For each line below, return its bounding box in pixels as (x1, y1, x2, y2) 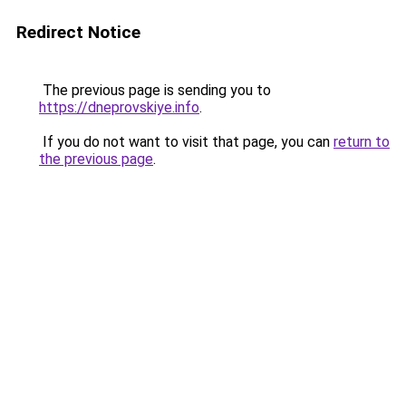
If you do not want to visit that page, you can (39, 133, 333, 150)
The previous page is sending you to (39, 82, 271, 99)
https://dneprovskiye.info (39, 99, 199, 116)
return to (333, 133, 390, 150)
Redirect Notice (16, 22, 140, 43)
